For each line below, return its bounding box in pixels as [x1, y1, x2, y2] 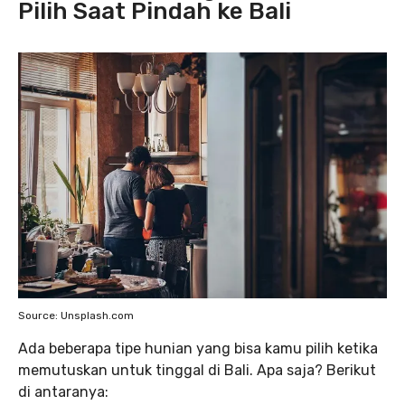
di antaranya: [18, 383, 108, 400]
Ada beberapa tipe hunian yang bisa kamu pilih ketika [18, 340, 378, 357]
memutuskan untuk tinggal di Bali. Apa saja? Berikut [18, 362, 376, 379]
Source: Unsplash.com [18, 309, 134, 322]
